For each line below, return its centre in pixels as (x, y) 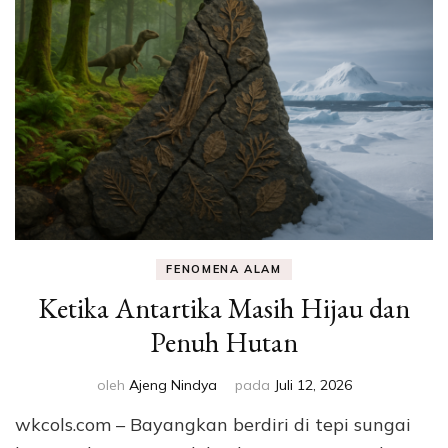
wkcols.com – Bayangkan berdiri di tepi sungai (213, 425)
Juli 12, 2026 (313, 385)
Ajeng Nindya (172, 385)
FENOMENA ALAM (224, 269)
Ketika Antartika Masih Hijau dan (224, 308)
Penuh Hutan (224, 342)
